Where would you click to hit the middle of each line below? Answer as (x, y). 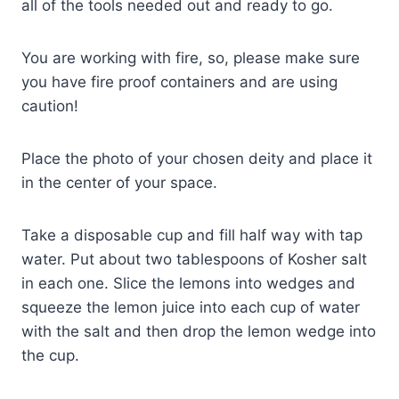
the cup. (50, 355)
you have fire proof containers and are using (179, 81)
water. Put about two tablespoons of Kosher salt (194, 259)
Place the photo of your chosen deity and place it (197, 158)
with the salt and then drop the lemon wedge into (199, 331)
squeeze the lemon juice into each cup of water (191, 307)
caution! (50, 106)
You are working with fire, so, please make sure (191, 57)
